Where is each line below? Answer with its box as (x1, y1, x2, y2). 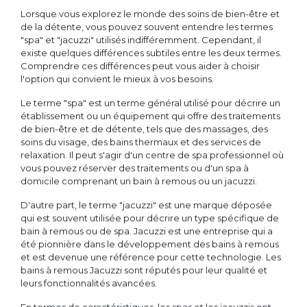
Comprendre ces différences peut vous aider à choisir (21, 60, 260, 72)
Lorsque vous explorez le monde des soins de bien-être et (21, 8, 280, 20)
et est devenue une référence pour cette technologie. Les (21, 251, 281, 263)
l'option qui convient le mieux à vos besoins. (21, 73, 214, 85)
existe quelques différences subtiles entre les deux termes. (21, 47, 282, 59)
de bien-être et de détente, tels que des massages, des (21, 123, 268, 135)
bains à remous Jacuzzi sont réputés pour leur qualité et (21, 265, 267, 276)
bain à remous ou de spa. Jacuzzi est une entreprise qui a (21, 225, 273, 237)
